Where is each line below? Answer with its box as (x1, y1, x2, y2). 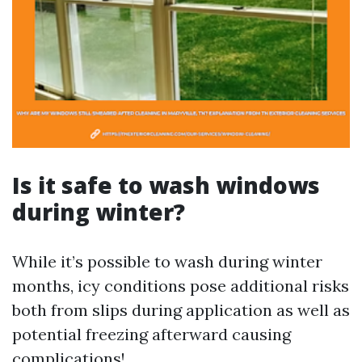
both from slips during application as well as (12, 300, 350, 320)
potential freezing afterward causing (12, 324, 291, 344)
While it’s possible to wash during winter (12, 251, 322, 271)
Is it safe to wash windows (12, 170, 320, 200)
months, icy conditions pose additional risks (12, 276, 349, 296)
